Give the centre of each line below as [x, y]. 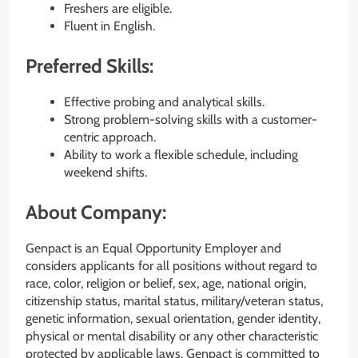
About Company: [96, 213]
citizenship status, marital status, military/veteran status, [174, 301]
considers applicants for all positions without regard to [171, 266]
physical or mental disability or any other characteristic [172, 336]
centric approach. [110, 137]
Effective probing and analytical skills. [164, 102]
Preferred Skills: [91, 66]
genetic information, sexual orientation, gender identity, [173, 319]
